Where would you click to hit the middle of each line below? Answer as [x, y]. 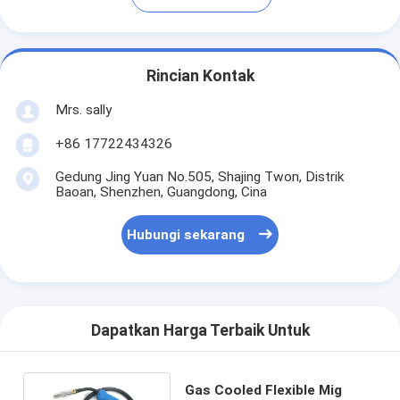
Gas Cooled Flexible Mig [263, 390]
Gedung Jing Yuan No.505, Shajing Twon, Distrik [199, 176]
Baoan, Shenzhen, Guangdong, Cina [161, 192]
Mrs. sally [83, 109]
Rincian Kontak [200, 76]
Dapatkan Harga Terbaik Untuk [200, 331]
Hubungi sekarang [186, 235]
